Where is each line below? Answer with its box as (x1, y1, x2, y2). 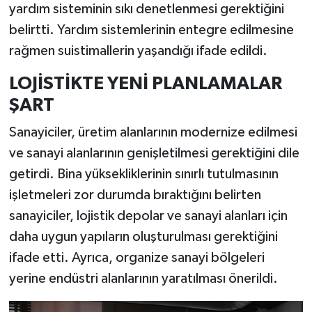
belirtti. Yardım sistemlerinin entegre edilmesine (8, 22, 294, 37)
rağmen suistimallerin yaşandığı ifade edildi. (8, 43, 267, 58)
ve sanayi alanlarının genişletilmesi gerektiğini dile (8, 146, 299, 161)
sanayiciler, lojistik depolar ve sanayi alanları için (8, 209, 288, 224)
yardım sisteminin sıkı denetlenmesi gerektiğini (8, 1, 284, 16)
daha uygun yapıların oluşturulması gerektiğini (8, 230, 278, 244)
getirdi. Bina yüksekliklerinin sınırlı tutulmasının (8, 167, 279, 182)
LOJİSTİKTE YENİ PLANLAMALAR (8, 74, 282, 93)
